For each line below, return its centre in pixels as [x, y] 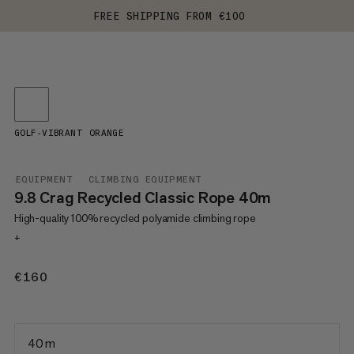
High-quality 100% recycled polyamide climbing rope [135, 218]
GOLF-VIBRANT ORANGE [69, 133]
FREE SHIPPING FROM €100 [170, 16]
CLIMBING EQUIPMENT [145, 179]
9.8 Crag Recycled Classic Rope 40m [143, 198]
